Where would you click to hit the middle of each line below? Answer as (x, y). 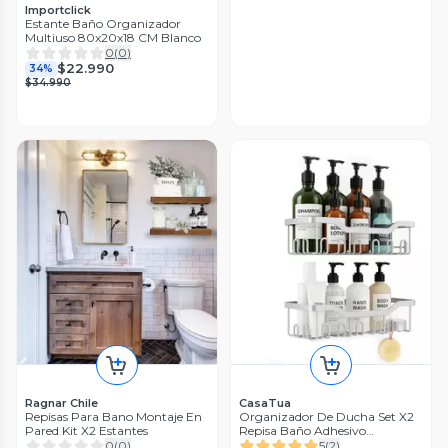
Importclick (58, 9)
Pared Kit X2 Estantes (86, 430)
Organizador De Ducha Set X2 (326, 416)
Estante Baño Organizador (103, 23)
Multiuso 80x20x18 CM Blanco (113, 37)
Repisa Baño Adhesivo (302, 430)
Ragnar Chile (61, 402)
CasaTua (265, 402)
